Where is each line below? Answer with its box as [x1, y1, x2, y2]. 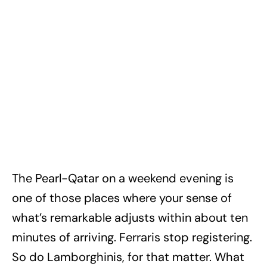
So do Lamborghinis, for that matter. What [12, 249, 244, 265]
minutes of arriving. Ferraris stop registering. [12, 229, 252, 246]
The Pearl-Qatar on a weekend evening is [12, 170, 234, 187]
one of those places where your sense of [12, 190, 232, 206]
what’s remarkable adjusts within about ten [12, 210, 248, 226]
